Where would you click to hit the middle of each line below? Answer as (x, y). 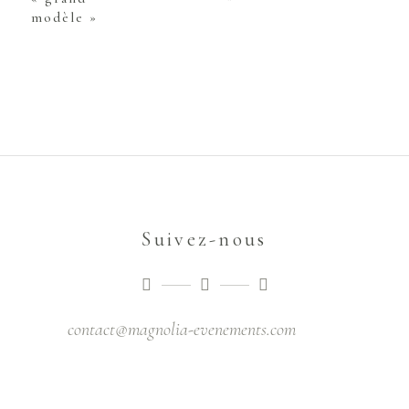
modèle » (64, 18)
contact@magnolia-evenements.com (182, 330)
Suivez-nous (204, 240)
